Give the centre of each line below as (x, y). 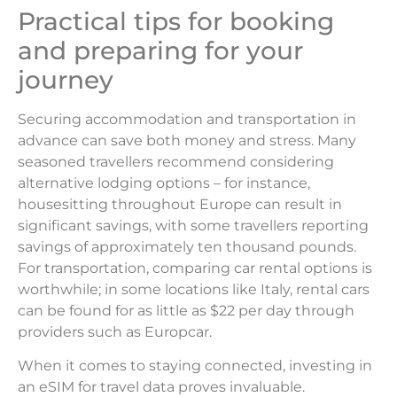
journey (66, 79)
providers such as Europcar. (115, 331)
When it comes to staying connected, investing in (195, 366)
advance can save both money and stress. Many (187, 140)
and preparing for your (160, 50)
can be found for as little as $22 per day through (186, 310)
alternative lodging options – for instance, (164, 183)
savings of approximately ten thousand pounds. (187, 246)
